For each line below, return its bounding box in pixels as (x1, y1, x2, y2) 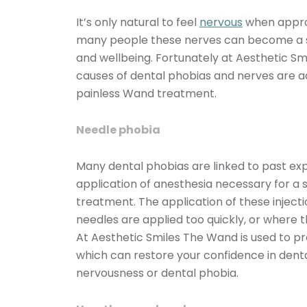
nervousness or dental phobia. (76, 265, 238, 282)
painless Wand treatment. (76, 86, 217, 102)
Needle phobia (76, 122, 160, 138)
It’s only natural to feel (76, 14, 199, 31)
